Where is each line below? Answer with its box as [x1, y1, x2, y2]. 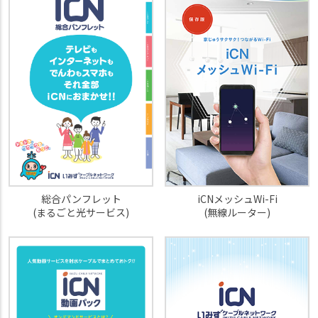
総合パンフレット [40, 191, 121, 206]
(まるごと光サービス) [33, 204, 129, 219]
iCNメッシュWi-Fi [197, 191, 278, 206]
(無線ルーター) [204, 204, 270, 219]
